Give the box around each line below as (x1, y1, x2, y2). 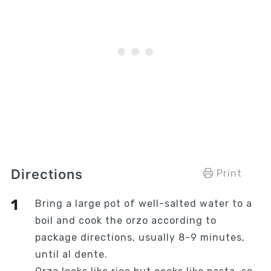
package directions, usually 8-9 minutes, (34, 232, 245, 244)
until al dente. (34, 249, 108, 261)
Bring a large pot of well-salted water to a (34, 198, 252, 210)
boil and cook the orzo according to (34, 215, 217, 227)
